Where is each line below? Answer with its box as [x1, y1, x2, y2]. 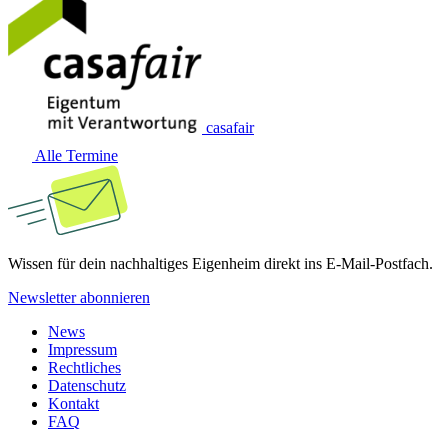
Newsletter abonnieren [8, 288, 150, 306]
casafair [206, 118, 254, 136]
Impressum [48, 340, 117, 358]
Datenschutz [48, 376, 126, 394]
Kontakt [48, 394, 99, 412]
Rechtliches [48, 358, 121, 376]
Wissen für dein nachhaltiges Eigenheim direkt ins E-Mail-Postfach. [8, 254, 433, 272]
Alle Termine [32, 146, 118, 164]
